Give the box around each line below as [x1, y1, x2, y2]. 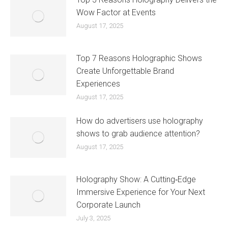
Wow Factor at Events [76, 8, 156, 18]
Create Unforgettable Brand [76, 66, 174, 76]
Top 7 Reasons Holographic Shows [76, 53, 202, 64]
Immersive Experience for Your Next [76, 187, 205, 197]
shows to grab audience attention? [76, 129, 200, 139]
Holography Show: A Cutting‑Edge [76, 175, 196, 185]
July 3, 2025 [76, 214, 110, 222]
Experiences [76, 79, 120, 89]
